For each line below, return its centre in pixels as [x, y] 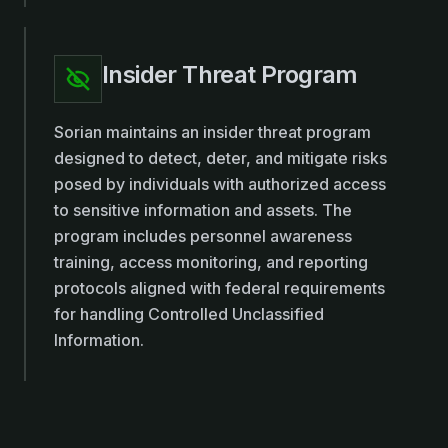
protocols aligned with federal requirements [219, 288]
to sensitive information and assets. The [203, 210]
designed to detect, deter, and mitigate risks [220, 158]
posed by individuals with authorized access [220, 184]
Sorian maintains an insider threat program [212, 132]
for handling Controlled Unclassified [189, 314]
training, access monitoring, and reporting [211, 262]
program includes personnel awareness [203, 236]
